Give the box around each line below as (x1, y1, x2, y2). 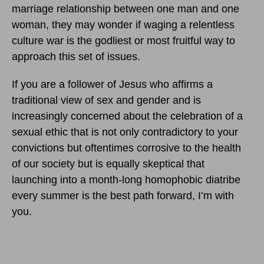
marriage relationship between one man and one (12, 2, 239, 15)
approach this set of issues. (12, 50, 140, 62)
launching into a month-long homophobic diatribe (12, 173, 240, 186)
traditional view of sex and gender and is (12, 94, 201, 106)
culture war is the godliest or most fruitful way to (12, 34, 235, 47)
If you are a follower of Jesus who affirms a (12, 78, 213, 90)
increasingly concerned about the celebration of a (12, 110, 243, 122)
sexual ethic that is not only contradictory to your (12, 126, 238, 138)
